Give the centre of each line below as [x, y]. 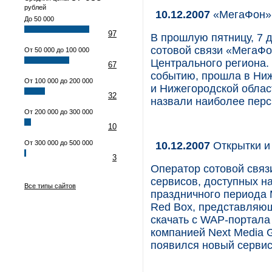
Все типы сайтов [50, 186]
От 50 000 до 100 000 [57, 50]
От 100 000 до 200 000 [59, 81]
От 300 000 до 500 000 [59, 143]
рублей [35, 7]
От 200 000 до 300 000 [59, 112]
